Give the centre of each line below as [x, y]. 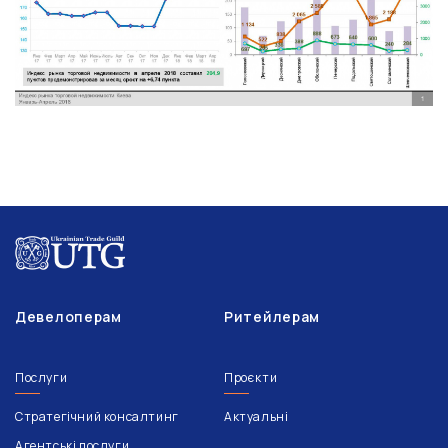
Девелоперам [68, 316]
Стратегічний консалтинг [97, 416]
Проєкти [251, 377]
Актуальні [256, 416]
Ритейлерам [272, 316]
